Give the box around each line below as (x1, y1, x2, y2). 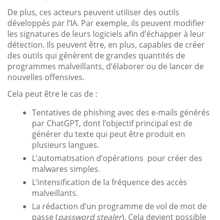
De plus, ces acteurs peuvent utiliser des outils (7, 6, 179, 18)
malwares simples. (32, 163, 100, 174)
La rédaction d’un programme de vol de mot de (32, 200, 207, 212)
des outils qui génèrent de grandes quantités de (7, 50, 185, 61)
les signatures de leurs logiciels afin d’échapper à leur (7, 28, 205, 39)
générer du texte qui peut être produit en (32, 128, 185, 139)
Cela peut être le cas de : (7, 88, 97, 99)
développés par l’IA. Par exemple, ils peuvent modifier (7, 17, 205, 28)
